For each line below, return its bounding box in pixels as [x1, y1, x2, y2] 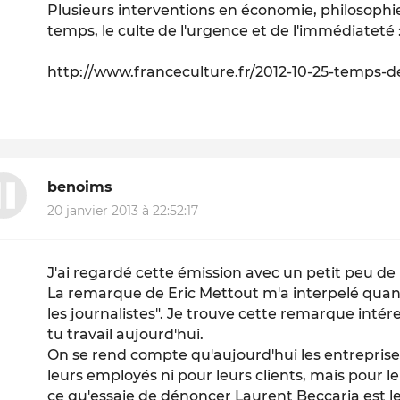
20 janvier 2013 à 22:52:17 [47, 202, 199, 219]
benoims [47, 179, 112, 196]
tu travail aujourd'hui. [47, 325, 204, 343]
